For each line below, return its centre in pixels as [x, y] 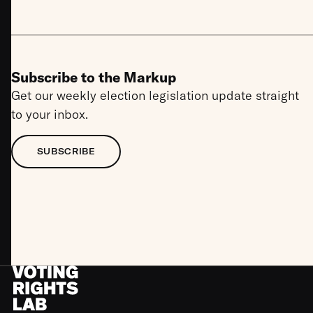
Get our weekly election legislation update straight [155, 95]
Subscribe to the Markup [94, 77]
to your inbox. [50, 114]
